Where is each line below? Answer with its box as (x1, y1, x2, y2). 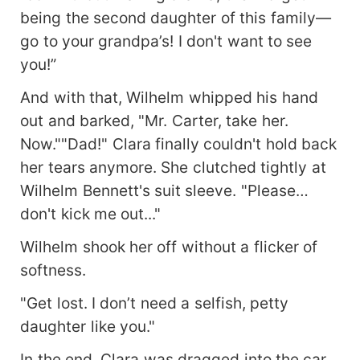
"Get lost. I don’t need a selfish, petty (20, 293, 289, 313)
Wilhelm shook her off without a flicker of (20, 237, 318, 257)
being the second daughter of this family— (20, 8, 331, 28)
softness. (20, 260, 87, 280)
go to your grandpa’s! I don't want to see (20, 31, 313, 51)
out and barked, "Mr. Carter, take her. (20, 111, 288, 131)
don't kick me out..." (20, 204, 162, 224)
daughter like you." (20, 317, 155, 337)
